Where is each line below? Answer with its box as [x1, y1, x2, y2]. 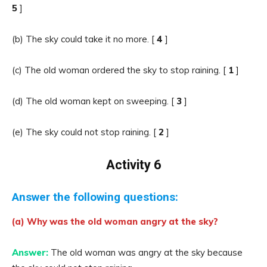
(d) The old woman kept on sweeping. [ [12, 95, 176, 107]
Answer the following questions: [12, 190, 178, 204]
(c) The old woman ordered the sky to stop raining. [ [12, 64, 228, 76]
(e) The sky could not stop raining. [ [12, 126, 159, 138]
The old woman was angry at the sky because [51, 247, 243, 258]
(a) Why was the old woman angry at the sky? [12, 216, 218, 227]
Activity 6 [105, 157, 162, 172]
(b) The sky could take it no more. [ [12, 33, 157, 45]
